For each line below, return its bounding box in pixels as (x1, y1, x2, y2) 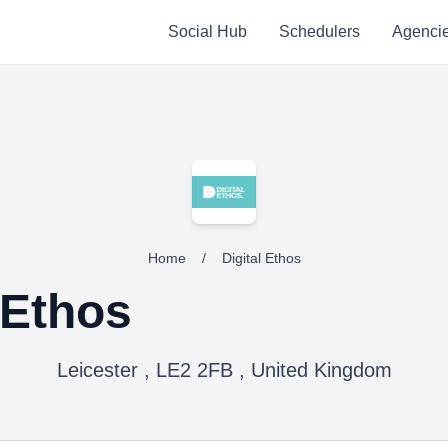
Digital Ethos (221, 250, 301, 266)
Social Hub (167, 23, 247, 40)
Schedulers (278, 23, 360, 40)
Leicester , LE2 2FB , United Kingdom (56, 359, 392, 381)
